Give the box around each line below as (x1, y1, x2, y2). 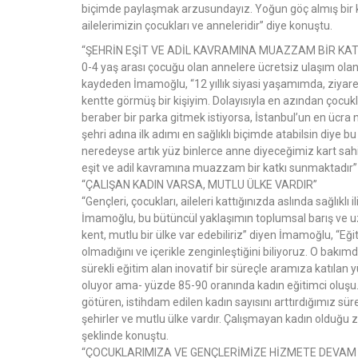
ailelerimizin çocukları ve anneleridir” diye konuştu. (82, 18, 332, 32)
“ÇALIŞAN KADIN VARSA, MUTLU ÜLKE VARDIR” (82, 177, 317, 191)
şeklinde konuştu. (82, 328, 169, 342)
